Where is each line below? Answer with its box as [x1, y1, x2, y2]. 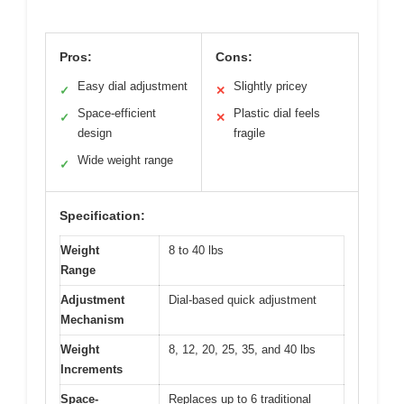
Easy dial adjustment [78, 79, 188, 94]
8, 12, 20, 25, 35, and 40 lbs [169, 343, 316, 357]
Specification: [60, 208, 145, 224]
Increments [60, 363, 123, 377]
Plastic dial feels [234, 106, 320, 121]
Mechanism [60, 313, 124, 327]
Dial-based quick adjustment [169, 293, 317, 308]
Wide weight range [78, 153, 173, 168]
